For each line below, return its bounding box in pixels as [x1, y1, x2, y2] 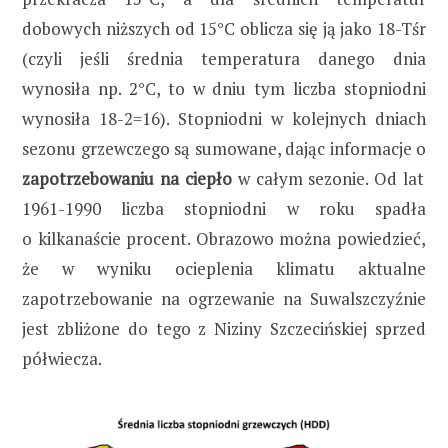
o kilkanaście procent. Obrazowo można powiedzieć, [22, 226, 426, 250]
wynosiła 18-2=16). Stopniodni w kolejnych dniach [22, 106, 426, 130]
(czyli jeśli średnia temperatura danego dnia [22, 46, 426, 70]
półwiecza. [22, 346, 102, 370]
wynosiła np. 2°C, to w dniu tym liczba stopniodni [22, 76, 426, 100]
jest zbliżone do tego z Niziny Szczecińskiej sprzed [22, 316, 426, 340]
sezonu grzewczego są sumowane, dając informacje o [22, 136, 426, 160]
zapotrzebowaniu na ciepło [22, 166, 232, 190]
